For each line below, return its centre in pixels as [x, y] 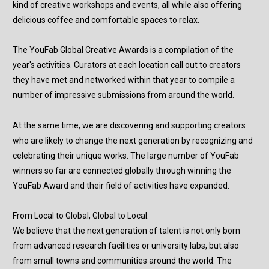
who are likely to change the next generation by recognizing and [133, 141]
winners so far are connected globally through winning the [122, 171]
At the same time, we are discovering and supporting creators [129, 126]
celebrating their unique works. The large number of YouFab [126, 156]
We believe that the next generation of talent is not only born [126, 231]
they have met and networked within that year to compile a [124, 80]
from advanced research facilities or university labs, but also [126, 246]
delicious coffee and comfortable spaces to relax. [106, 20]
